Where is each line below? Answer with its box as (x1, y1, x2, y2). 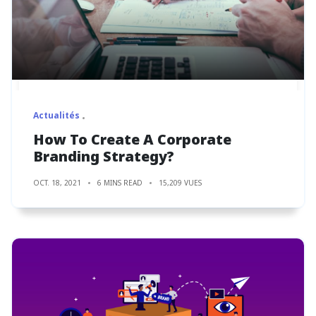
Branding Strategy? (33, 146, 174, 166)
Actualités (33, 109, 80, 121)
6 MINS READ (97, 177, 142, 188)
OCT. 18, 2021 (33, 177, 81, 188)
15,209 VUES (159, 177, 202, 188)
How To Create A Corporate (33, 129, 231, 149)
